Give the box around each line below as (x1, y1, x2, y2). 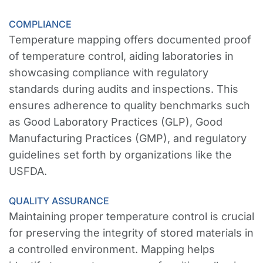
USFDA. (9, 164, 47, 177)
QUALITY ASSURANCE (9, 194, 109, 207)
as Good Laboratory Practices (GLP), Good (9, 115, 222, 128)
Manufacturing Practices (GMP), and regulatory (9, 131, 247, 144)
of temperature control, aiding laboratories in (9, 49, 234, 62)
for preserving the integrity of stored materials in (9, 226, 254, 239)
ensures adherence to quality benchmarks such (9, 99, 250, 112)
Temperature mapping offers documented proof (9, 33, 251, 46)
